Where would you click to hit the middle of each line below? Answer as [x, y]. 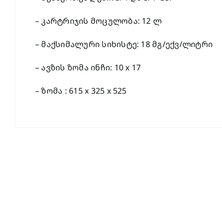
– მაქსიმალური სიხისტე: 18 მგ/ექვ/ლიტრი [124, 44]
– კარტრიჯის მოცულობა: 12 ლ [98, 21]
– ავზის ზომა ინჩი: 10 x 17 [88, 67]
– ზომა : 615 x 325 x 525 [81, 91]
